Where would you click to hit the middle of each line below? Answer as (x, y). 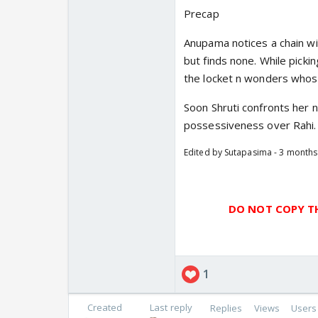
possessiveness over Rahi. (250, 125)
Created (105, 308)
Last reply (171, 308)
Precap (202, 14)
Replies (226, 308)
